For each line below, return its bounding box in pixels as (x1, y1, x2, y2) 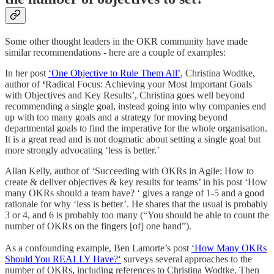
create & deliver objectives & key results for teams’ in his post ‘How (5, 176, 267, 187)
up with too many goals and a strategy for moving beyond (5, 111, 228, 122)
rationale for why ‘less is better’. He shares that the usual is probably (5, 198, 268, 209)
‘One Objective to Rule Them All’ (48, 67, 180, 78)
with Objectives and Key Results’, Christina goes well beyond (5, 89, 245, 100)
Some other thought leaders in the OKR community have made (5, 35, 248, 46)
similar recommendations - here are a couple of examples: (5, 46, 226, 57)
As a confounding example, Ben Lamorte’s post (5, 242, 191, 253)
